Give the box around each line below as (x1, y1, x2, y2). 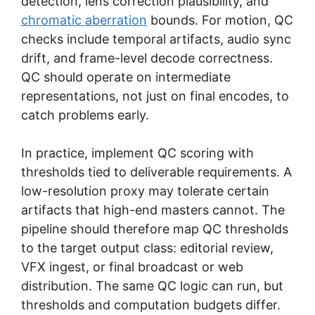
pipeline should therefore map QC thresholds (21, 221, 288, 236)
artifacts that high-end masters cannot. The (21, 202, 285, 217)
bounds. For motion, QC (147, 12, 293, 27)
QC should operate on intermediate (21, 69, 231, 84)
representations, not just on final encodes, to (21, 88, 289, 103)
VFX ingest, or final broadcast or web (21, 259, 243, 274)
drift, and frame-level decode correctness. (21, 50, 273, 65)
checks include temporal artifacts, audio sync (21, 31, 291, 46)
